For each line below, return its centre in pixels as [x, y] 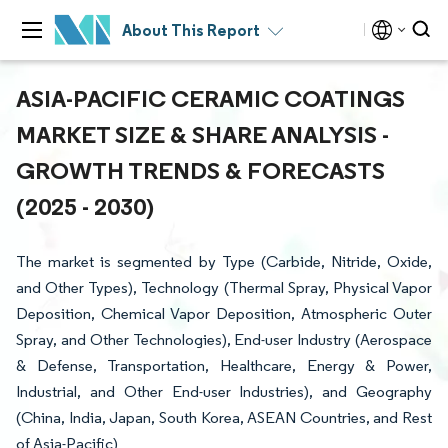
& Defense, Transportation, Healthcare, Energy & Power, [224, 365]
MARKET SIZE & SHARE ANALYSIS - [202, 134]
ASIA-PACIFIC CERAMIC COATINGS [210, 98]
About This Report [191, 30]
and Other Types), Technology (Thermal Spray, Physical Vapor [224, 287]
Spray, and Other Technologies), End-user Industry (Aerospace [224, 339]
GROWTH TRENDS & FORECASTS [200, 170]
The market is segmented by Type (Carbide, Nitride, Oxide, [224, 261]
